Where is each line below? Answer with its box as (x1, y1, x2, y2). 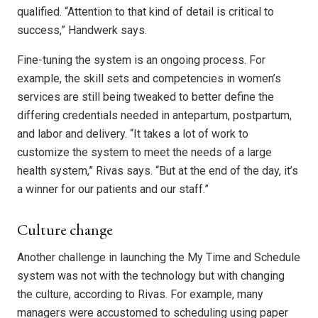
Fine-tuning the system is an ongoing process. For (17, 53, 265, 67)
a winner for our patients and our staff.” (17, 182, 209, 197)
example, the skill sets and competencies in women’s (17, 72, 281, 86)
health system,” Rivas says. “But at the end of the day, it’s (17, 164, 298, 178)
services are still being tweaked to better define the (17, 90, 274, 104)
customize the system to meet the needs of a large (17, 146, 272, 160)
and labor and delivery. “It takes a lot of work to (17, 127, 248, 141)
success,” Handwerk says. (17, 23, 147, 38)
